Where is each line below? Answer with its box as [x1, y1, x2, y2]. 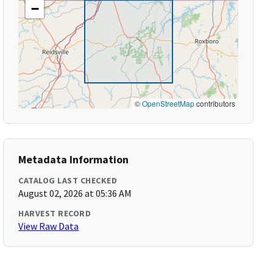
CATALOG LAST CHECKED [18, 175, 118, 186]
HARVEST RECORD [18, 208, 91, 219]
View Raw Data [18, 220, 79, 232]
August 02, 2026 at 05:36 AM [18, 187, 132, 199]
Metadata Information [18, 152, 129, 166]
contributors [194, 98, 235, 108]
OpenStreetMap [141, 98, 194, 108]
